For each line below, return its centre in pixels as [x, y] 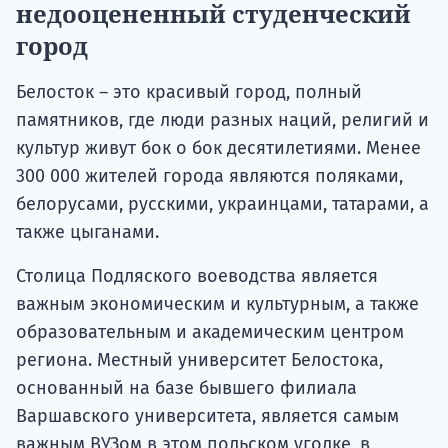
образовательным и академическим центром [210, 331]
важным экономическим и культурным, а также [217, 303]
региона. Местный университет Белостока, [199, 359]
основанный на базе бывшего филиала [186, 387]
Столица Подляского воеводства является [197, 275]
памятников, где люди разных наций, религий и [222, 119]
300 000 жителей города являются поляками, [209, 175]
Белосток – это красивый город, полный [189, 91]
